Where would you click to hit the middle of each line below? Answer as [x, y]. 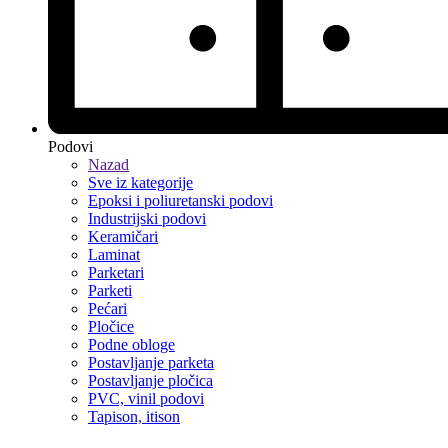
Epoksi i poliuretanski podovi [180, 200]
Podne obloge [131, 344]
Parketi [110, 290]
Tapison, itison [134, 416]
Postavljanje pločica [150, 380]
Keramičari [123, 236]
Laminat [114, 254]
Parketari [116, 272]
